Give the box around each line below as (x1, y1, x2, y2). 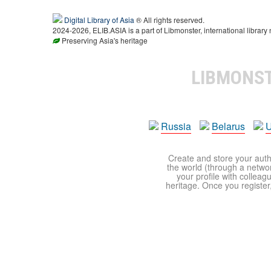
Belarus (212, 119, 245, 133)
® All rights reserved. (134, 15, 204, 25)
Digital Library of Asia (64, 15, 134, 25)
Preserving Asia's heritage (60, 35, 148, 45)
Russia (161, 119, 191, 133)
